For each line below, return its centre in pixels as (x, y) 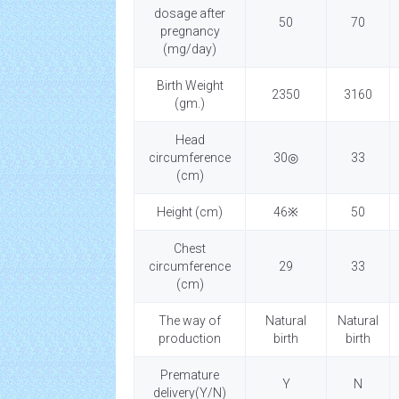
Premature (190, 375)
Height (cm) (190, 212)
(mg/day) (190, 49)
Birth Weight (190, 85)
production (190, 338)
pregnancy (190, 31)
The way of (190, 321)
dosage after (190, 13)
